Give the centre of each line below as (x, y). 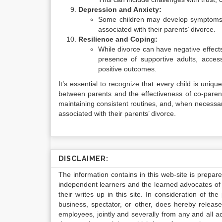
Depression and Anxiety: (120, 9)
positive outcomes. (127, 69)
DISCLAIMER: (83, 159)
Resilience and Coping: (118, 39)
